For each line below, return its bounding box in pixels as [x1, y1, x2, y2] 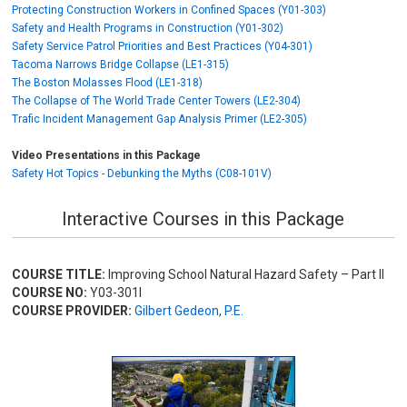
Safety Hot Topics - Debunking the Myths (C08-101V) [12, 167, 273, 180]
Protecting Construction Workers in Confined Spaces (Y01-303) [12, 4, 327, 16]
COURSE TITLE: [12, 267, 106, 282]
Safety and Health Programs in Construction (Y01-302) [12, 22, 284, 35]
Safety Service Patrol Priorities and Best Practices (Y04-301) [12, 40, 313, 53]
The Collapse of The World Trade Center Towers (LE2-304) [12, 94, 302, 107]
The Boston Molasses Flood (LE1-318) [12, 76, 203, 89]
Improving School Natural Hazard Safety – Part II [105, 267, 385, 282]
